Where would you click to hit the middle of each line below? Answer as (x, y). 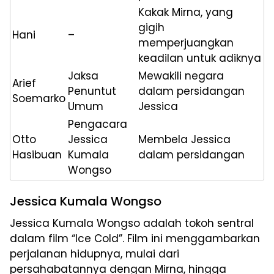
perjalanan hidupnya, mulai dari (94, 254)
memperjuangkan (186, 43)
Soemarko (39, 99)
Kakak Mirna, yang (186, 13)
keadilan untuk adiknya (200, 58)
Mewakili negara (181, 76)
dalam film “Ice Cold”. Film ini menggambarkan (135, 239)
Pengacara (98, 124)
